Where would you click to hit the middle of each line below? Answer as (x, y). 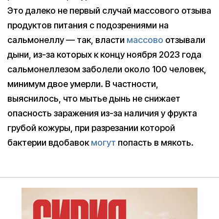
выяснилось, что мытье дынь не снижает (94, 99)
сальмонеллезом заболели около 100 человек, (107, 69)
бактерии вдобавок (49, 143)
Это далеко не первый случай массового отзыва (109, 11)
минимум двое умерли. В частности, (83, 84)
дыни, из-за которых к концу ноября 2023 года (104, 55)
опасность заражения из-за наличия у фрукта (102, 113)
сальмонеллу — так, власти (67, 40)
